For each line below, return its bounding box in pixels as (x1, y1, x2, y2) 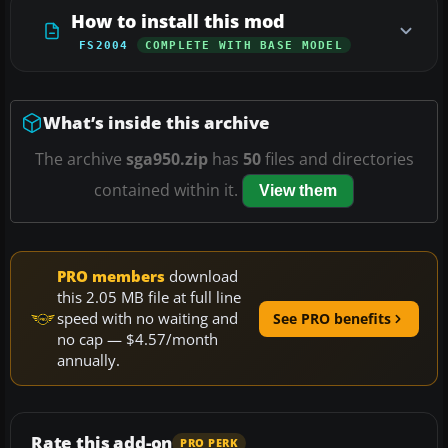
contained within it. (94, 179, 242, 202)
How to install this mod (71, 9, 285, 34)
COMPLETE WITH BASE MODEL (144, 39, 343, 52)
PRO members (57, 266, 165, 287)
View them (259, 182, 337, 200)
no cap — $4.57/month (57, 329, 218, 350)
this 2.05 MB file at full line (57, 287, 241, 308)
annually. (57, 350, 120, 371)
